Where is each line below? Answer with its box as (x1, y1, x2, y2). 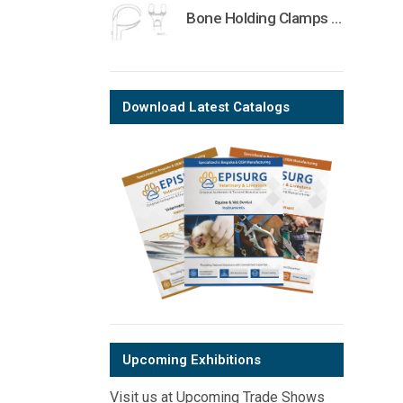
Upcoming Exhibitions (122, 351, 261, 368)
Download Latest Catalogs (122, 98, 290, 115)
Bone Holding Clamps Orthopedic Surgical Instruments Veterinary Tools (331, 8, 343, 27)
